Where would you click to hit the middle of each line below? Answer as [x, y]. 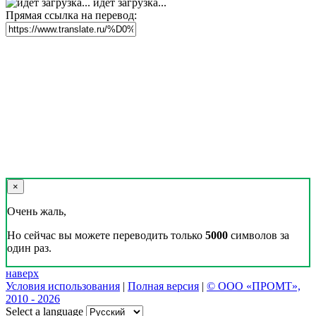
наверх [22, 274]
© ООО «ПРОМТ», [254, 286]
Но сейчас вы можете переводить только [106, 236]
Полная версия [163, 286]
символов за [259, 236]
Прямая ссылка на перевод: [71, 16]
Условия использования [63, 286]
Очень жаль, [37, 212]
